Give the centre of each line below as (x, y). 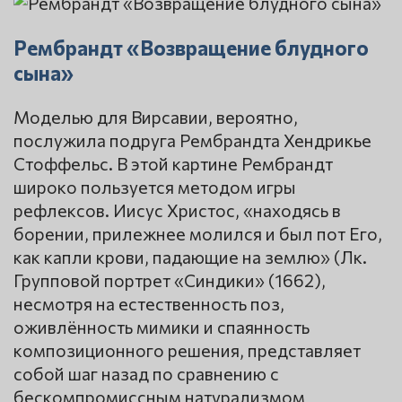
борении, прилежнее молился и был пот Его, (198, 234)
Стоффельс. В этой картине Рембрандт (173, 164)
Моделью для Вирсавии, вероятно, (156, 117)
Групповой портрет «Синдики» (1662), (170, 280)
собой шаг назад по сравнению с (146, 374)
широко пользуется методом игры (155, 187)
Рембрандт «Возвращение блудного (191, 47)
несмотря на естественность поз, (149, 304)
